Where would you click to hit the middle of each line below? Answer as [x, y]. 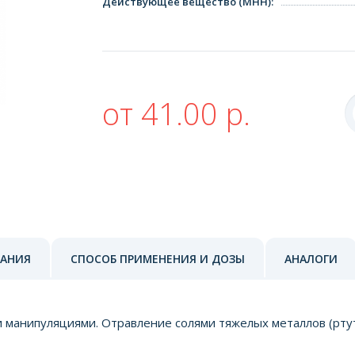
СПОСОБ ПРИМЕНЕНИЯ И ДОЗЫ [158, 258]
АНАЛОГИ [311, 258]
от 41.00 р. [176, 113]
